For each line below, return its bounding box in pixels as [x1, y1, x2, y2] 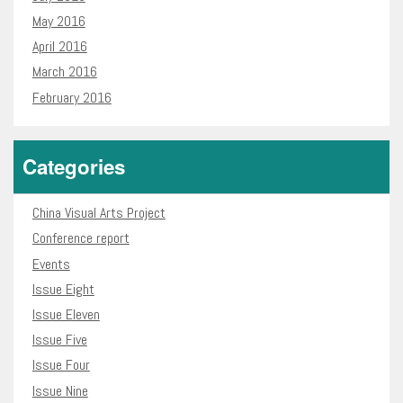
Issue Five [31, 330, 87, 350]
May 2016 [31, 12, 85, 31]
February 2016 [31, 87, 112, 107]
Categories [22, 151, 125, 181]
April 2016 [31, 37, 87, 57]
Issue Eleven [31, 304, 100, 324]
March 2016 [31, 62, 97, 82]
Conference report [31, 228, 130, 248]
